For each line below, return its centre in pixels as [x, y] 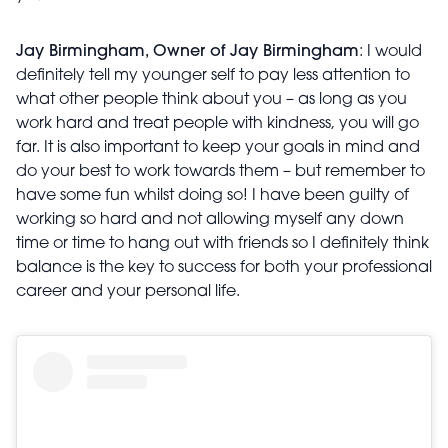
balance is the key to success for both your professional [224, 268]
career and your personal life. [128, 292]
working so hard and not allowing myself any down [210, 220]
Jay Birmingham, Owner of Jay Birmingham [187, 52]
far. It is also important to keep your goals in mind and [218, 148]
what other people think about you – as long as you [211, 100]
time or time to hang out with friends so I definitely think [222, 244]
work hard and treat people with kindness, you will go [217, 124]
